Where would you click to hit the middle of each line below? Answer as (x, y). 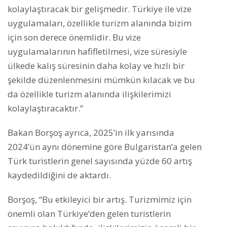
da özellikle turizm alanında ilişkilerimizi (89, 94)
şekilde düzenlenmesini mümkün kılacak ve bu (101, 80)
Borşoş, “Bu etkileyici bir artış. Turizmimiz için (100, 200)
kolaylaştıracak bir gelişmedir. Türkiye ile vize (100, 9)
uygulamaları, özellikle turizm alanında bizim (100, 23)
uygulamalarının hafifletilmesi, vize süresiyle (97, 52)
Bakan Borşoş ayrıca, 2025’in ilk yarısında (91, 133)
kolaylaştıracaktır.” (45, 108)
